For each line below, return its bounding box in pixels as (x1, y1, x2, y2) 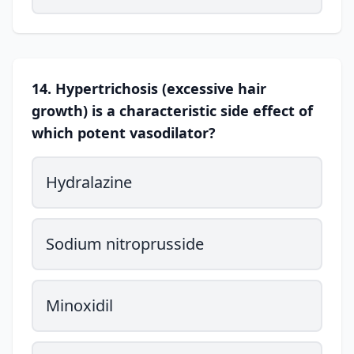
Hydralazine (46, 171, 132, 193)
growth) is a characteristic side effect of (32, 101, 313, 120)
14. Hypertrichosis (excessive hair (32, 79, 266, 98)
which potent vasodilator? (32, 123, 216, 142)
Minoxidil (46, 295, 113, 316)
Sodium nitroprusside (46, 233, 204, 254)
